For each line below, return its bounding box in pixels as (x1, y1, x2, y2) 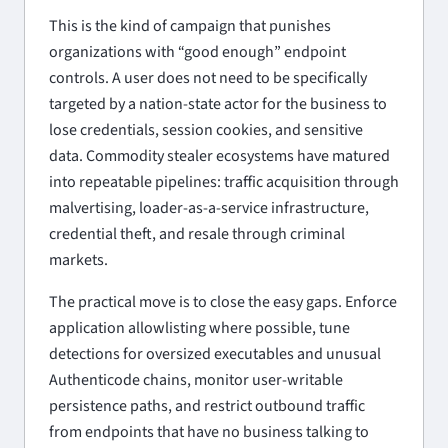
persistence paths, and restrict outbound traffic (49, 394, 365, 417)
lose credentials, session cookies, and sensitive (49, 118, 363, 141)
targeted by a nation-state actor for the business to (49, 92, 387, 115)
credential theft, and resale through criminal (49, 222, 345, 245)
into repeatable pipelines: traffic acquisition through (49, 170, 399, 193)
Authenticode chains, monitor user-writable (49, 368, 343, 391)
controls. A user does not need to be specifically (49, 66, 367, 89)
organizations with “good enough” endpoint (49, 40, 346, 63)
